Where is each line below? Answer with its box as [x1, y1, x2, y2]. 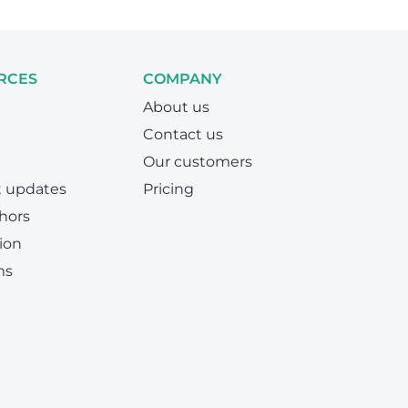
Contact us [142, 126, 223, 143]
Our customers [142, 153, 252, 170]
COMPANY [142, 70, 222, 87]
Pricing [142, 180, 194, 198]
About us [142, 98, 209, 116]
